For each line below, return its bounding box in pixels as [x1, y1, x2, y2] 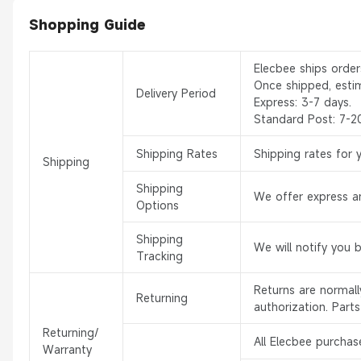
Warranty [43, 342, 92, 358]
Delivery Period [136, 85, 216, 102]
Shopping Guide [29, 15, 146, 35]
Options [136, 197, 179, 214]
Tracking [136, 248, 183, 264]
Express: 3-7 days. [254, 94, 351, 110]
